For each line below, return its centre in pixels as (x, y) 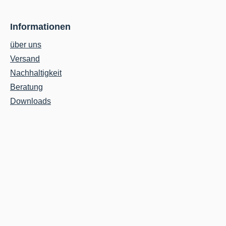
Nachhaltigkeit (36, 73)
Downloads (31, 101)
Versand (25, 59)
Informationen (40, 27)
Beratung (26, 87)
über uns (26, 45)
